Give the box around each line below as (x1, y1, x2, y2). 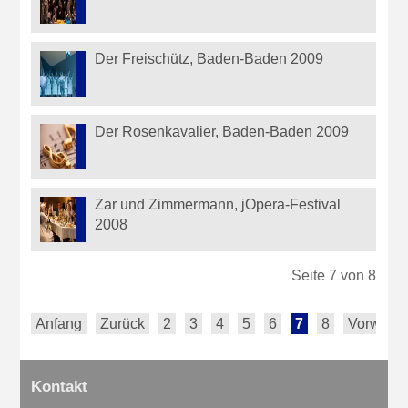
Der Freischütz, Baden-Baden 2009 (95, 51, 324, 67)
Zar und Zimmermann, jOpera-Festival (95, 197, 342, 213)
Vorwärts (348, 316, 405, 332)
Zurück (100, 316, 146, 332)
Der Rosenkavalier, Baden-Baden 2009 (95, 124, 350, 140)
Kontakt (31, 378, 88, 396)
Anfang (36, 316, 83, 332)
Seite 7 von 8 (291, 268, 377, 284)
